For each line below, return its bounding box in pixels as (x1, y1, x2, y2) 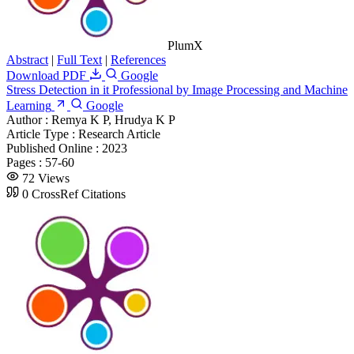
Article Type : (6, 126, 78, 141)
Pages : (6, 155, 45, 169)
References (111, 52, 166, 66)
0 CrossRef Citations (22, 186, 126, 201)
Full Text (57, 52, 102, 66)
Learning (6, 98, 51, 112)
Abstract (6, 52, 48, 66)
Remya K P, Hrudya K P (51, 112, 175, 126)
